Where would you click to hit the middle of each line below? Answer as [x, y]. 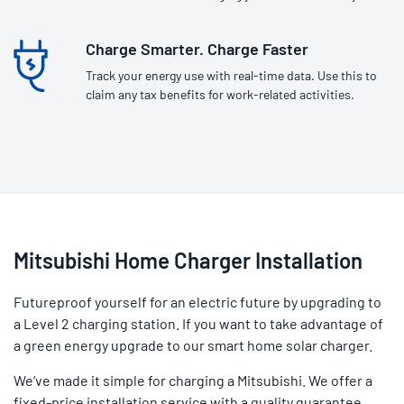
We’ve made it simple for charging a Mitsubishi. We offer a [193, 380]
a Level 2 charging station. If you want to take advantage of [198, 323]
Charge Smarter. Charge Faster [197, 48]
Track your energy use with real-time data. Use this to [231, 75]
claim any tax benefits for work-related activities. [220, 94]
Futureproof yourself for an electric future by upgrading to [197, 301]
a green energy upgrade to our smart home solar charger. [193, 344]
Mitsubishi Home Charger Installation [188, 260]
